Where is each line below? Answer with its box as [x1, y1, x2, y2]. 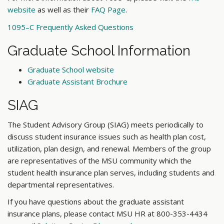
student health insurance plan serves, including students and [7, 167, 214, 177]
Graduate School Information [7, 42, 190, 59]
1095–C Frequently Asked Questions [7, 21, 133, 32]
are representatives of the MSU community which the [7, 155, 191, 165]
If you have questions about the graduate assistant [7, 196, 184, 207]
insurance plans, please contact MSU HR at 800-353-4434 [7, 208, 207, 219]
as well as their [35, 4, 91, 15]
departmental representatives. [7, 179, 114, 189]
